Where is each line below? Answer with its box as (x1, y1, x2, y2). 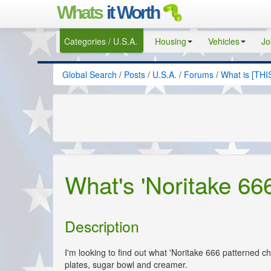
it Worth (106, 2, 159, 22)
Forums (184, 68, 214, 80)
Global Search (62, 68, 117, 80)
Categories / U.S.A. (64, 35, 137, 47)
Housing (155, 35, 186, 47)
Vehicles (208, 35, 240, 47)
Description (65, 215, 139, 237)
